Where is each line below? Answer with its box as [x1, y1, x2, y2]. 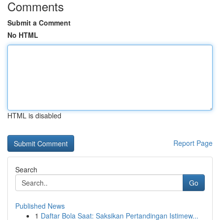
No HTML [7, 30, 38, 40]
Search [15, 165, 37, 174]
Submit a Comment [7, 18, 71, 27]
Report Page [173, 138, 213, 148]
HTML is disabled [7, 110, 61, 120]
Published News [15, 201, 65, 211]
